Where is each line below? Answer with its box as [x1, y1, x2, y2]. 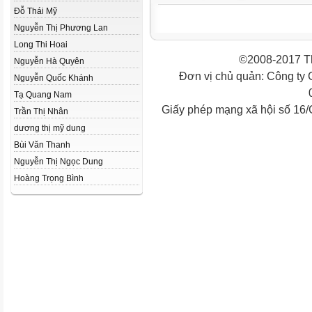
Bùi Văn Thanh [14, 140, 70, 150]
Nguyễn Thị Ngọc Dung [14, 157, 103, 166]
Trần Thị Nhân [14, 107, 68, 116]
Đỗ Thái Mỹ [14, 6, 57, 16]
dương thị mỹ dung [14, 123, 86, 133]
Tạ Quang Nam [14, 90, 72, 100]
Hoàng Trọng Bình [14, 173, 84, 183]
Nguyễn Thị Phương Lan [14, 23, 108, 33]
